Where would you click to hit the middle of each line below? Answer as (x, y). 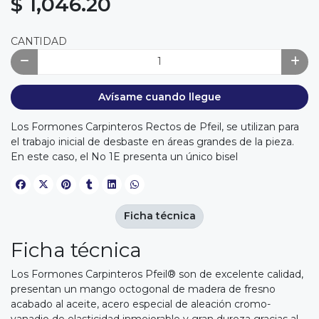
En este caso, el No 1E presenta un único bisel (124, 157)
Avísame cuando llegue (159, 96)
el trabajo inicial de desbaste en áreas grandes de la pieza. (152, 142)
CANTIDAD (39, 42)
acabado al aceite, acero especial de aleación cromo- (141, 304)
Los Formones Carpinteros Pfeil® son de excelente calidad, (157, 274)
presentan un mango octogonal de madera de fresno (143, 289)
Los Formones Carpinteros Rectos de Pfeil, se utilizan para (155, 127)
